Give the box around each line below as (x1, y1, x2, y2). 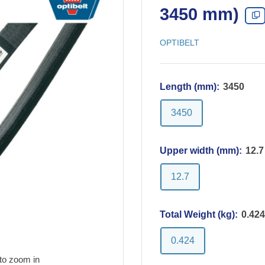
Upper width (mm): (160, 146, 244, 156)
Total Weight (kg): (160, 209, 240, 219)
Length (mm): (160, 82, 222, 92)
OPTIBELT (160, 38, 199, 47)
